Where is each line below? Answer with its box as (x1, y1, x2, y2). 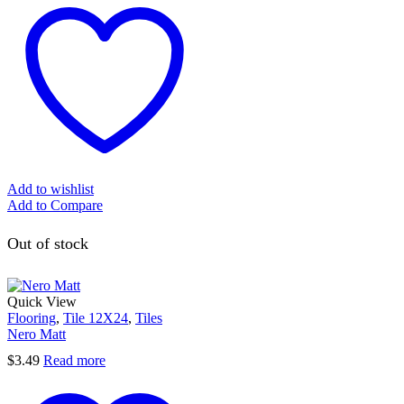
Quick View (7, 293, 77, 309)
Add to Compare (7, 197, 103, 214)
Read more (43, 352, 106, 368)
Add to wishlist (7, 181, 94, 197)
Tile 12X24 (63, 309, 128, 326)
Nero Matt (7, 326, 66, 342)
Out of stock (7, 234, 88, 252)
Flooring (7, 309, 56, 326)
